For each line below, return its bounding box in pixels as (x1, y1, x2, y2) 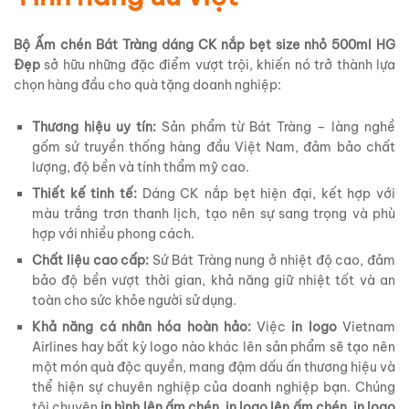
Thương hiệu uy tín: (32, 119, 156, 136)
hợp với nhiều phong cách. (32, 225, 194, 243)
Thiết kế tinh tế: (32, 185, 137, 203)
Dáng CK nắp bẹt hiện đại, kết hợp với (137, 185, 395, 203)
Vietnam (336, 319, 396, 336)
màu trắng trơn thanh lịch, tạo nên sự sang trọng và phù (32, 205, 395, 223)
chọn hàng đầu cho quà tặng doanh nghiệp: (14, 77, 281, 94)
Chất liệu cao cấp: (32, 252, 150, 269)
